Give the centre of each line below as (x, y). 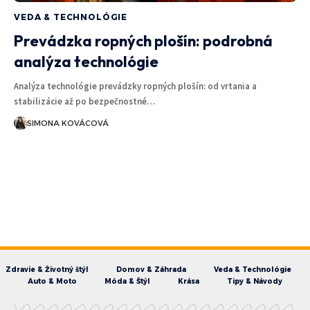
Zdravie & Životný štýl (47, 269)
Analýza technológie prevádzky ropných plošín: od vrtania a (135, 86)
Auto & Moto (52, 281)
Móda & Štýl (127, 281)
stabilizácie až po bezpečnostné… (84, 101)
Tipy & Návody (255, 281)
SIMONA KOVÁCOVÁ (67, 123)
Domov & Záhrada (151, 269)
